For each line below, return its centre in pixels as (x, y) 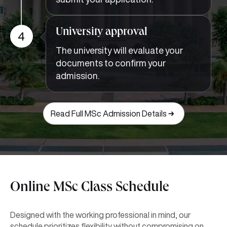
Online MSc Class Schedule (90, 188)
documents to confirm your (110, 63)
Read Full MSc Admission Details (108, 113)
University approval (101, 32)
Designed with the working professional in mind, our (100, 215)
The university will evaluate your (119, 50)
